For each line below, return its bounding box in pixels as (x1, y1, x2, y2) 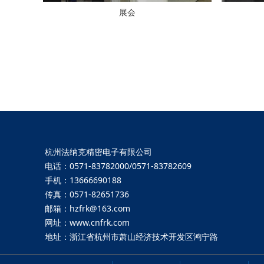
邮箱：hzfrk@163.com (45, 203, 130, 214)
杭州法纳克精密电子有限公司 (45, 146, 152, 157)
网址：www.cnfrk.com (45, 217, 130, 228)
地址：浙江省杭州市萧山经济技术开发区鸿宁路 (45, 231, 218, 242)
